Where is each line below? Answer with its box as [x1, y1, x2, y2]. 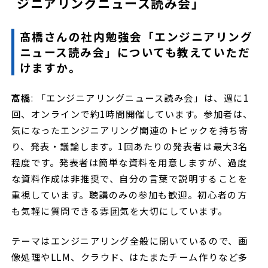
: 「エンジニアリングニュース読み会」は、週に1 [31, 90, 249, 104]
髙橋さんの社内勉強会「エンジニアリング [19, 28, 253, 45]
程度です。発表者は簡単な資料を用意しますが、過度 [11, 155, 248, 169]
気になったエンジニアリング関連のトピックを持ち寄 [11, 123, 249, 136]
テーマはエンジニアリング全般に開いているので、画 [11, 233, 248, 247]
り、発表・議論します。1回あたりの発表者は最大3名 [11, 139, 248, 153]
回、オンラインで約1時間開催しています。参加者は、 [11, 106, 253, 120]
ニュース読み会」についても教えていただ [19, 44, 251, 60]
